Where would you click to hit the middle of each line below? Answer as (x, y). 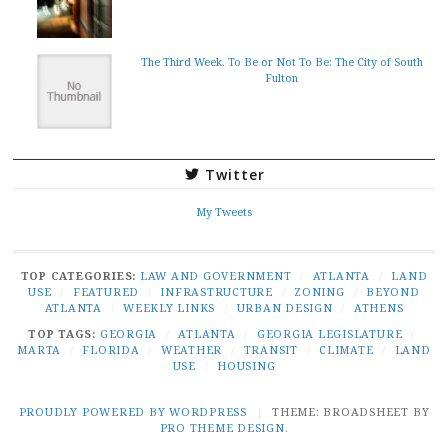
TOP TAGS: (64, 333)
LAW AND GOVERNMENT (215, 275)
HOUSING (246, 365)
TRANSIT (270, 349)
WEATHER (191, 349)
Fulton (281, 77)
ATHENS (378, 307)
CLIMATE (346, 349)
